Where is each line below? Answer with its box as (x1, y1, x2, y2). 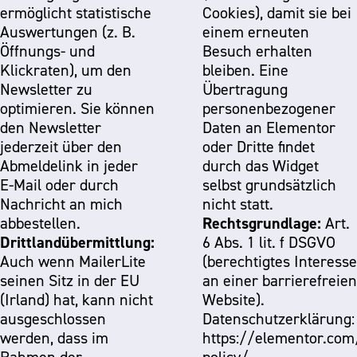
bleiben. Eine (202, 61, 288, 80)
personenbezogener (202, 99, 335, 118)
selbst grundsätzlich (202, 175, 336, 194)
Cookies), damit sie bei (202, 3, 351, 22)
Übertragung (202, 80, 288, 99)
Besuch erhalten (202, 41, 312, 61)
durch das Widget (202, 156, 319, 175)
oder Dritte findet (202, 137, 315, 156)
